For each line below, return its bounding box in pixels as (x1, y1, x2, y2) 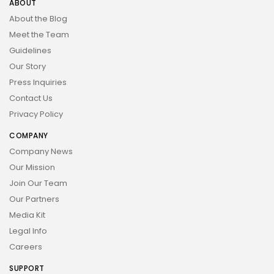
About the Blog (9, 13, 67, 25)
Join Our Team (9, 177, 67, 190)
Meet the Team (9, 29, 69, 41)
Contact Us (9, 92, 53, 105)
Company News (9, 146, 73, 158)
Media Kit (9, 209, 45, 221)
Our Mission (9, 161, 55, 174)
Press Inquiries (9, 76, 67, 89)
